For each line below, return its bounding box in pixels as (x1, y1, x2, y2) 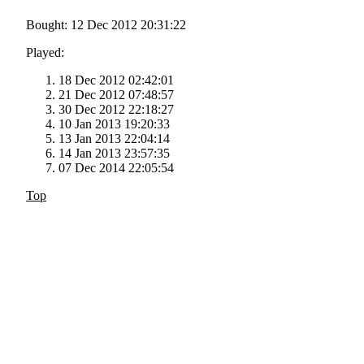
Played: (26, 45, 64, 60)
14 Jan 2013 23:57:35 (58, 146, 170, 161)
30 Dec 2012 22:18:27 (58, 102, 174, 117)
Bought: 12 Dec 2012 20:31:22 (26, 18, 186, 32)
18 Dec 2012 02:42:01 (58, 73, 174, 88)
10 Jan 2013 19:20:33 (58, 117, 170, 132)
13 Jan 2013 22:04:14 (58, 132, 170, 146)
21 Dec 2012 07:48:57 (58, 88, 174, 102)
